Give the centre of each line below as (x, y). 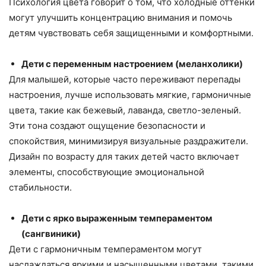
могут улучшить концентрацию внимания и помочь (121, 18)
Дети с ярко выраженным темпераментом (117, 218)
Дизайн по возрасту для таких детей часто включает (124, 157)
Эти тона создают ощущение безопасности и (107, 126)
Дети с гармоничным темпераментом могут (105, 249)
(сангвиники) (51, 234)
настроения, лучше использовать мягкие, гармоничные (130, 95)
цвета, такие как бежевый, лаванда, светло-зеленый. (125, 110)
